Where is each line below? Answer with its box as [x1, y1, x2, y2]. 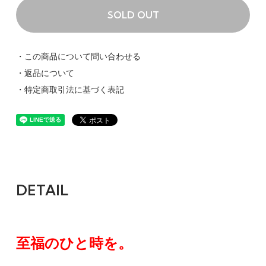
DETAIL [15, 180, 68, 199]
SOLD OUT [107, 8, 159, 21]
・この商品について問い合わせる [15, 51, 141, 61]
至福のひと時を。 [15, 235, 132, 251]
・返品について [15, 68, 74, 78]
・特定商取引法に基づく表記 [15, 84, 124, 94]
